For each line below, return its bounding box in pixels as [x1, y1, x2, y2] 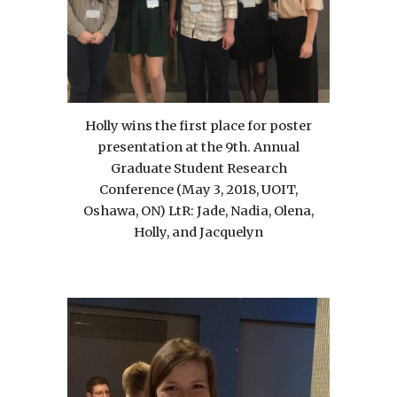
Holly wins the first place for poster [85, 117, 312, 134]
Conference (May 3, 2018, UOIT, [99, 181, 298, 198]
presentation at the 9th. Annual [97, 138, 300, 155]
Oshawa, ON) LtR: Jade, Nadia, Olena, [83, 202, 314, 219]
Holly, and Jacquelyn [134, 223, 263, 240]
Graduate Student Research [110, 160, 287, 176]
